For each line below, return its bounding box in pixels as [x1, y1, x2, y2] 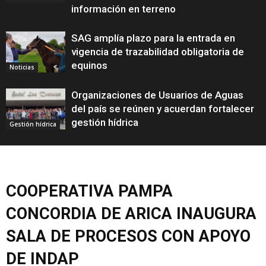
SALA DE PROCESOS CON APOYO [6, 227, 251, 246]
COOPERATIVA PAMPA [6, 182, 173, 201]
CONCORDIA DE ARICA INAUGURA [6, 204, 256, 223]
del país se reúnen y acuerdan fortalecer [71, 103, 254, 115]
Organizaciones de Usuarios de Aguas [71, 89, 243, 101]
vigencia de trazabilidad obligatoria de [71, 46, 244, 58]
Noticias [9, 62, 34, 71]
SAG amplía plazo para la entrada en [71, 32, 235, 44]
